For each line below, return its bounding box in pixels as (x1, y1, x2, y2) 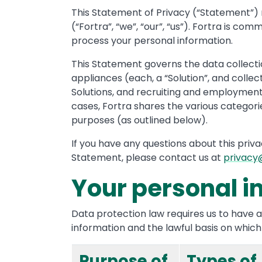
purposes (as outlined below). (71, 113, 208, 127)
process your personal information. (71, 34, 233, 47)
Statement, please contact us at (71, 151, 223, 164)
